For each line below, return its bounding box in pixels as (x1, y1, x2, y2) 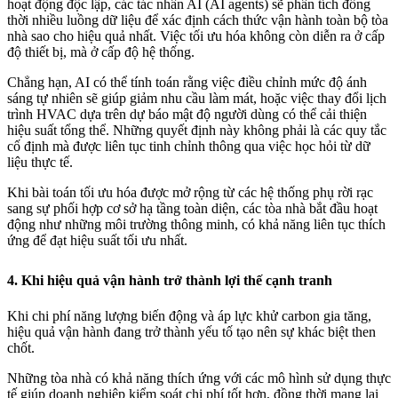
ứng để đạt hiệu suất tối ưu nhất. (7, 233, 187, 249)
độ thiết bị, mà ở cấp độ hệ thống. (7, 44, 195, 60)
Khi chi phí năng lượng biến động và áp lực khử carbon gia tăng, (7, 308, 371, 324)
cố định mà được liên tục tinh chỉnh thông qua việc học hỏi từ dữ (7, 139, 370, 155)
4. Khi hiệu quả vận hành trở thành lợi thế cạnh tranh (7, 273, 332, 289)
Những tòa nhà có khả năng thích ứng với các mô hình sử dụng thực (7, 370, 391, 386)
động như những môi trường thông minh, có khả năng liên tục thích (7, 217, 386, 233)
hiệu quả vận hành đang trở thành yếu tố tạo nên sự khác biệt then (7, 324, 376, 340)
